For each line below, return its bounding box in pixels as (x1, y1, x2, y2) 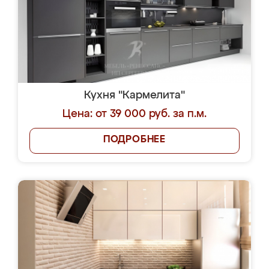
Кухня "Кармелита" (84, 90, 185, 101)
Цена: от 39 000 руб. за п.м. (62, 109, 207, 119)
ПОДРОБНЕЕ (103, 135, 166, 145)
